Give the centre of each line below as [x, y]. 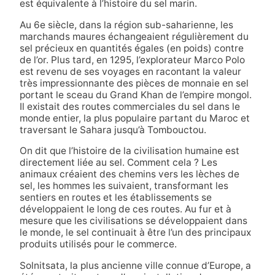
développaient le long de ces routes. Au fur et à [125, 209]
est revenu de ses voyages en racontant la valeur [130, 71]
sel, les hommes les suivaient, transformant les [124, 186]
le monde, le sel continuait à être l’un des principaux [135, 233]
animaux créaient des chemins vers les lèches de [129, 174]
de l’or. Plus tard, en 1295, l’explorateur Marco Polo [132, 60]
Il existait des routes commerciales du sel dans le [130, 106]
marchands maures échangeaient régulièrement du [134, 36]
